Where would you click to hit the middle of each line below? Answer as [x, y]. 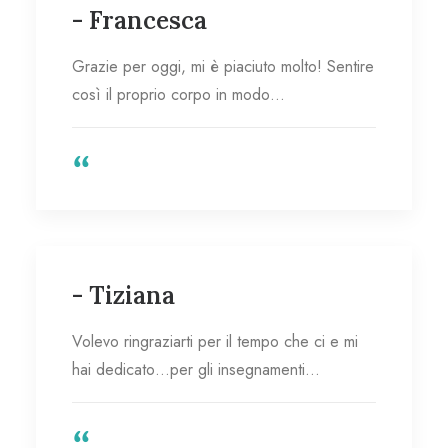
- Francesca [139, 20]
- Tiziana [123, 295]
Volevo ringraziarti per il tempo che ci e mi [215, 341]
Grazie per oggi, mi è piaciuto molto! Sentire [223, 66]
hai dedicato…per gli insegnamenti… [196, 369]
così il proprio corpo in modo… [178, 94]
